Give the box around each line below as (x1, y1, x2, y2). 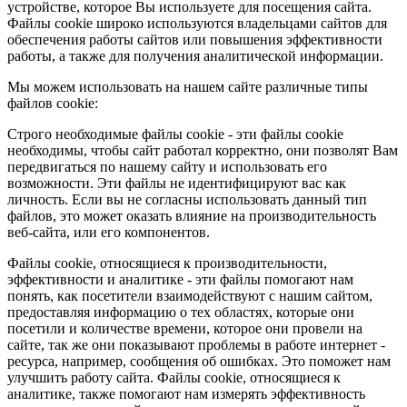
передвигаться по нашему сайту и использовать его (7, 159, 327, 174)
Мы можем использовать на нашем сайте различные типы (7, 79, 368, 94)
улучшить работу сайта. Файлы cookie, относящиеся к (7, 370, 341, 385)
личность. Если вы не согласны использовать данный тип (7, 192, 367, 207)
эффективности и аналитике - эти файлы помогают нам (7, 272, 353, 287)
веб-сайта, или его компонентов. (7, 224, 210, 240)
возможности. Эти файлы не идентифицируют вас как (7, 175, 346, 191)
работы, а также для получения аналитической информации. (7, 48, 383, 64)
